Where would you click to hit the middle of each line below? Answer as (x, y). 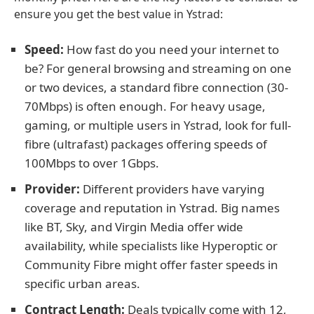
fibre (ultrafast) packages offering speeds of (146, 144)
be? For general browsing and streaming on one (158, 68)
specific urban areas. (82, 284)
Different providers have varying (172, 189)
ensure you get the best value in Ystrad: (118, 14)
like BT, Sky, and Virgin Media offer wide (134, 227)
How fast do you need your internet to (171, 49)
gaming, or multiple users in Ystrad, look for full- (158, 125)
